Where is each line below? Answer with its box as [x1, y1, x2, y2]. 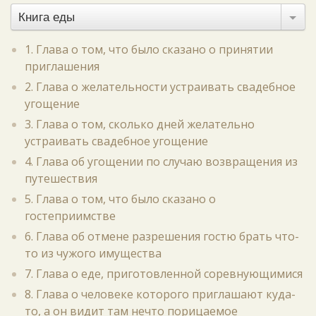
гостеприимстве [25, 208, 116, 224]
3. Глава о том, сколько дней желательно [25, 116, 255, 132]
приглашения [25, 59, 99, 74]
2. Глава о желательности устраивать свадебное [25, 79, 296, 95]
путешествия [25, 171, 97, 186]
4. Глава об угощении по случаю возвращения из [25, 154, 298, 169]
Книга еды [18, 11, 75, 24]
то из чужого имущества [25, 245, 162, 261]
